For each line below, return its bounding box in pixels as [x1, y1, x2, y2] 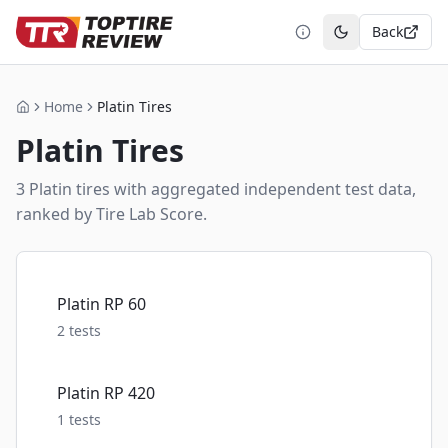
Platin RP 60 [57, 293, 146, 315]
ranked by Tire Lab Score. [16, 203, 207, 225]
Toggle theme [339, 30, 432, 50]
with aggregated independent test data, [110, 178, 416, 200]
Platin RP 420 [57, 382, 155, 404]
